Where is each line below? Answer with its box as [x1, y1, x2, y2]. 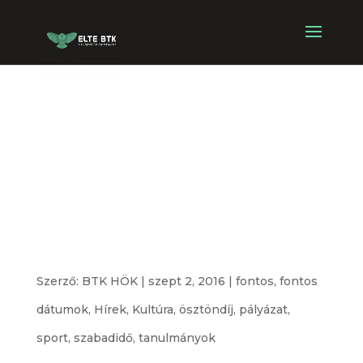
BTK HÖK [81, 274, 138, 288]
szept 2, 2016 [147, 274, 225, 288]
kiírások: [36, 143, 185, 188]
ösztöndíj [178, 302, 233, 317]
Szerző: [36, 274, 82, 288]
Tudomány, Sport [36, 218, 324, 263]
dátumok [36, 302, 88, 317]
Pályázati [36, 106, 193, 151]
